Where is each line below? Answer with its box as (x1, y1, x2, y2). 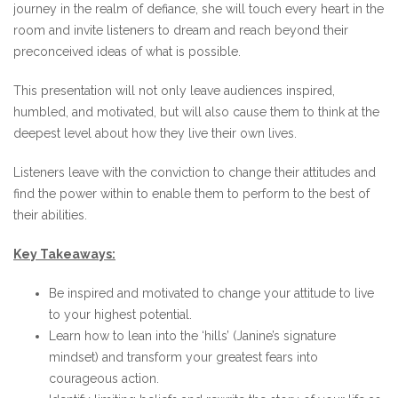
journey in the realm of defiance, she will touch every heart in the (13, 2, 384, 16)
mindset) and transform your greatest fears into (49, 350, 318, 364)
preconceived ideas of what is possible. (13, 44, 241, 59)
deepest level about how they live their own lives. (13, 126, 297, 140)
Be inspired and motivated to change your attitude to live (49, 286, 374, 300)
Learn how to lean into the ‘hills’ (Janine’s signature (49, 329, 336, 343)
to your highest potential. (49, 307, 192, 322)
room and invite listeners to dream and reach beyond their (13, 23, 348, 37)
